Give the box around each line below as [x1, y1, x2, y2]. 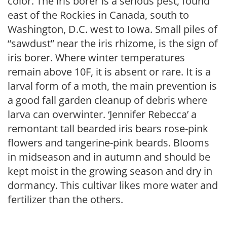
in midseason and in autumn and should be [8, 150, 210, 164]
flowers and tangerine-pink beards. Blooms [8, 136, 209, 149]
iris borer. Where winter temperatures [8, 51, 185, 64]
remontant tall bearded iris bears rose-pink [8, 122, 208, 135]
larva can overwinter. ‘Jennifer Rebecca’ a [8, 107, 197, 121]
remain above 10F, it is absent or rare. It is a [8, 65, 211, 79]
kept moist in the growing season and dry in [8, 164, 212, 178]
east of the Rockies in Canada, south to [8, 8, 189, 22]
